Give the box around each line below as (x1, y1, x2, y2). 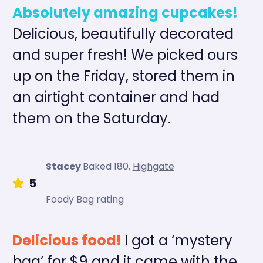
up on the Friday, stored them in (12, 66, 235, 86)
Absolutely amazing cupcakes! (12, 2, 238, 22)
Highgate (132, 159, 174, 173)
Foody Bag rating (45, 192, 124, 206)
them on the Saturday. (12, 108, 171, 128)
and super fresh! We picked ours (12, 45, 238, 65)
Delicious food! (12, 230, 124, 250)
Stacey (45, 159, 81, 173)
